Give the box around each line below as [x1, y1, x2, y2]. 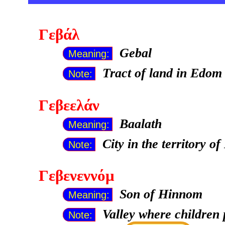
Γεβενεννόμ [38, 167, 115, 185]
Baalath [119, 116, 162, 131]
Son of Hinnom [119, 187, 202, 202]
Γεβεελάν [38, 96, 99, 114]
